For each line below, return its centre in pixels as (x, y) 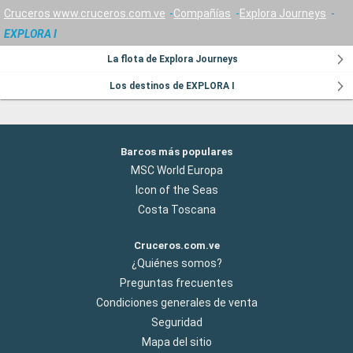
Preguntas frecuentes (176, 282)
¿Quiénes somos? (176, 263)
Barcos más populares (176, 152)
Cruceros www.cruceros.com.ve (84, 13)
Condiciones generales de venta (176, 302)
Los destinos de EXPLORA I (173, 86)
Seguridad (176, 322)
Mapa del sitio (176, 342)
